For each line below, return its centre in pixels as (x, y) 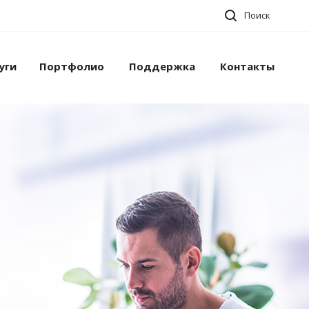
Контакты (247, 66)
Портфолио (72, 66)
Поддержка (162, 66)
